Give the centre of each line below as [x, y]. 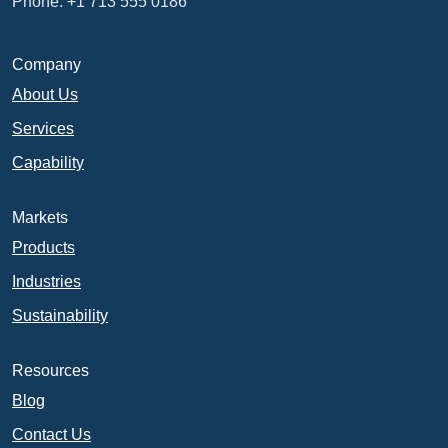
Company [46, 64]
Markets [40, 217]
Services [43, 128]
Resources [50, 370]
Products [43, 247]
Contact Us [51, 434]
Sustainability [60, 315]
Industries [46, 281]
